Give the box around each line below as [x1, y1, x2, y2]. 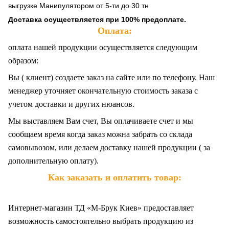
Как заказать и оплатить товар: [48, 172, 181, 183]
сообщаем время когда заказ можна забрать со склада [8, 130, 192, 139]
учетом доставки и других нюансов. [8, 100, 134, 109]
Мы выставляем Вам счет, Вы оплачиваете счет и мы [8, 117, 193, 126]
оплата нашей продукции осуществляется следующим [8, 43, 197, 52]
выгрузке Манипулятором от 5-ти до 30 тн [8, 2, 149, 10]
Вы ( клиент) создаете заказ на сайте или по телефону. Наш [8, 73, 215, 82]
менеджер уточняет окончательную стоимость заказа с [8, 86, 198, 96]
